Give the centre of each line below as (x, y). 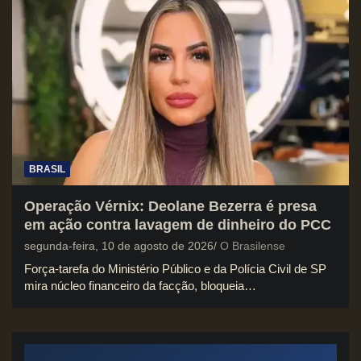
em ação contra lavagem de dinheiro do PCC (178, 224)
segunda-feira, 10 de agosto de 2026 (119, 245)
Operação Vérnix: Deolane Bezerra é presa (170, 206)
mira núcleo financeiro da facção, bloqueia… (140, 285)
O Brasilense (253, 245)
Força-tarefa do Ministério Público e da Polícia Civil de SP (175, 268)
